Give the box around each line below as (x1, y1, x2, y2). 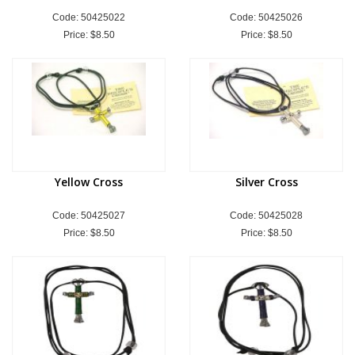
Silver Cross (235, 174, 298, 189)
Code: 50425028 (230, 210, 303, 221)
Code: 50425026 (230, 12, 303, 23)
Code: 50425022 (52, 12, 125, 23)
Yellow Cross (55, 174, 123, 189)
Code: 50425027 (52, 210, 125, 221)
